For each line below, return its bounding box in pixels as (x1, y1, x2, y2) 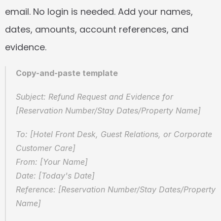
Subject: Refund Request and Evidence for (16, 92, 173, 102)
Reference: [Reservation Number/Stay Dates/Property (16, 184, 216, 194)
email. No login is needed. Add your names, (5, 5, 193, 18)
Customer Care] (16, 143, 80, 153)
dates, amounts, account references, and (5, 23, 188, 36)
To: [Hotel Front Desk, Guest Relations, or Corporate (16, 129, 212, 139)
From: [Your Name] (16, 157, 93, 167)
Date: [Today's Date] (16, 171, 100, 181)
